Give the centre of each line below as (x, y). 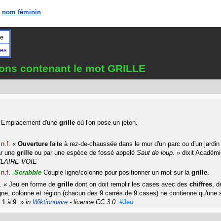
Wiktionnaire (50, 202)
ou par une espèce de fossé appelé (85, 153)
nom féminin (21, 12)
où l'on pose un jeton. (106, 123)
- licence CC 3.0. (92, 202)
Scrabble (28, 172)
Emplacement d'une (30, 123)
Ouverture (33, 144)
